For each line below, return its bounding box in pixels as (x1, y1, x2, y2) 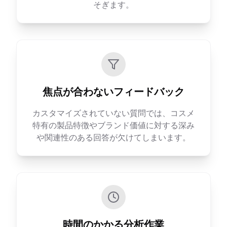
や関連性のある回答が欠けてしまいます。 (36, 132, 191, 142)
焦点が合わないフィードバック (43, 86, 184, 98)
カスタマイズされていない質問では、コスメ (32, 108, 195, 118)
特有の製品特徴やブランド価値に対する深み (32, 120, 195, 130)
